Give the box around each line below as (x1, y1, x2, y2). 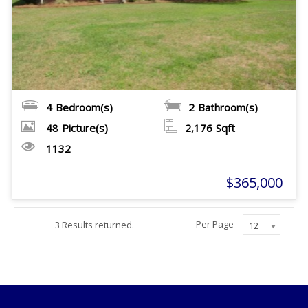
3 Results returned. (55, 219, 134, 232)
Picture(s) (61, 121, 108, 135)
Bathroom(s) (198, 100, 258, 115)
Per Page (196, 217, 236, 230)
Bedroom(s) (55, 100, 113, 115)
